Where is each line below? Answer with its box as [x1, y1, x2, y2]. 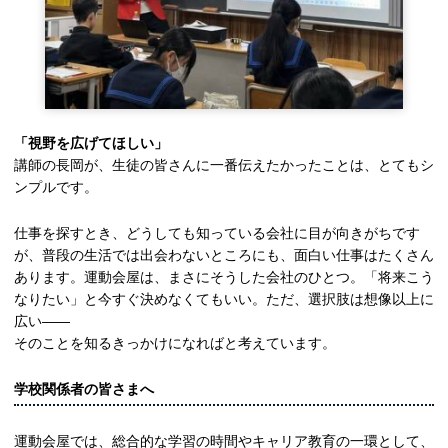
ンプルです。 [14, 179, 98, 196]
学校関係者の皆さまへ [14, 381, 154, 398]
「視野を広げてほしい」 [14, 135, 168, 152]
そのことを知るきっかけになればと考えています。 [14, 335, 336, 352]
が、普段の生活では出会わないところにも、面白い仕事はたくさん [14, 247, 434, 264]
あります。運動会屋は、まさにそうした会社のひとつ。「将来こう [14, 269, 434, 286]
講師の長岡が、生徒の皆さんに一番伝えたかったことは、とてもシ [14, 157, 434, 174]
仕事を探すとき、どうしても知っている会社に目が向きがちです [14, 225, 420, 242]
